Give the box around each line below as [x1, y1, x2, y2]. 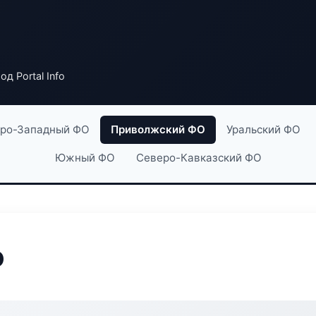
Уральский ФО [226, 123, 300, 136]
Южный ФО [54, 151, 115, 164]
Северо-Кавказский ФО [135, 151, 262, 164]
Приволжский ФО [110, 123, 205, 136]
